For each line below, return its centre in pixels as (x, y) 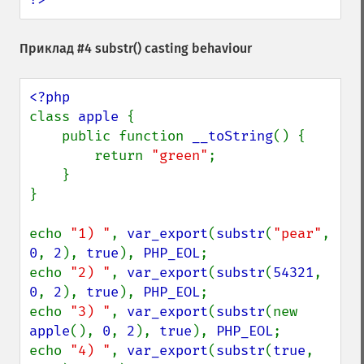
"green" (180, 156)
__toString (232, 136)
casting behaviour (197, 48)
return (123, 156)
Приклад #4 (57, 48)
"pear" (297, 234)
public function (127, 136)
